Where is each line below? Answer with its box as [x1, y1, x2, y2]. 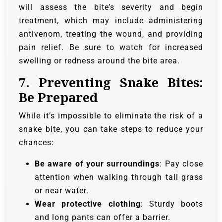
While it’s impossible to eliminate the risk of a [19, 111, 203, 121]
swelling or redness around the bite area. [19, 56, 180, 66]
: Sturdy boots [140, 199, 203, 209]
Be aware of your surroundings [35, 159, 160, 169]
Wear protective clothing [35, 199, 141, 209]
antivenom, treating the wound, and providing [19, 29, 203, 39]
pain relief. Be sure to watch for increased [19, 43, 203, 53]
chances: [19, 138, 54, 148]
